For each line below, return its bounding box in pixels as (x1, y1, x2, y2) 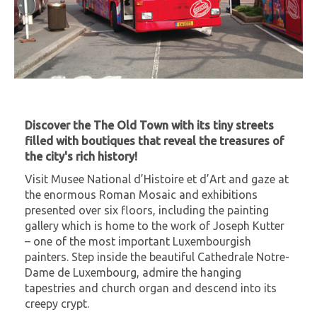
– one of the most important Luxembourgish (25, 234, 251, 248)
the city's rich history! (25, 149, 137, 163)
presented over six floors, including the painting (25, 203, 269, 217)
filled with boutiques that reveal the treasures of (25, 134, 284, 147)
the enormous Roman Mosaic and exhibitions (25, 188, 258, 201)
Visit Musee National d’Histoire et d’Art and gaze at (25, 172, 289, 185)
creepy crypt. (25, 296, 89, 310)
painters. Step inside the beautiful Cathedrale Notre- (25, 250, 289, 263)
